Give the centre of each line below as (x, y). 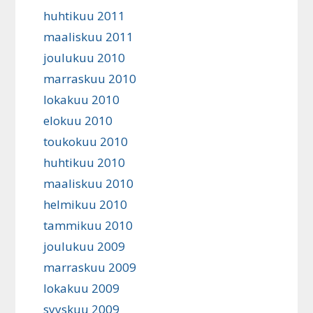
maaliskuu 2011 (89, 37)
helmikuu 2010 (86, 205)
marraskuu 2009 (90, 268)
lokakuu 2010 (82, 100)
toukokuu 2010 (86, 142)
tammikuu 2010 (88, 226)
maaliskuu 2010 (89, 184)
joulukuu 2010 (85, 58)
